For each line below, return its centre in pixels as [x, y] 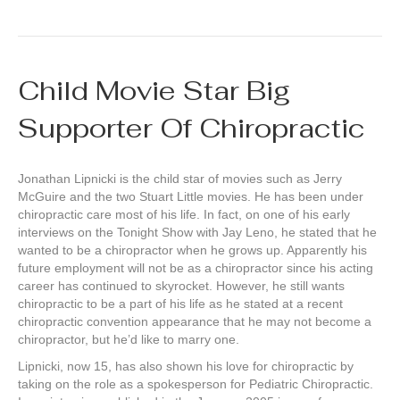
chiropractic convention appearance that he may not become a [195, 322]
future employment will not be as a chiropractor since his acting [196, 268]
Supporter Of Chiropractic [192, 129]
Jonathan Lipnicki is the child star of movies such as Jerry [180, 179]
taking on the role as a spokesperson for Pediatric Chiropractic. [196, 384]
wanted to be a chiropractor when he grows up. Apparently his [192, 250]
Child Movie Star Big [154, 91]
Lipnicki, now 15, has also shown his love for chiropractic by [186, 367]
